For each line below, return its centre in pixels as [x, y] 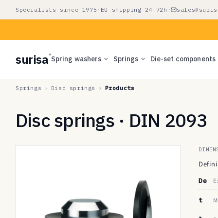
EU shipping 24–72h [134, 9]
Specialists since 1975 [56, 9]
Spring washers [76, 59]
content [27, 15]
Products [120, 88]
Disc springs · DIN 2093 [112, 120]
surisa [32, 59]
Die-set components [183, 59]
